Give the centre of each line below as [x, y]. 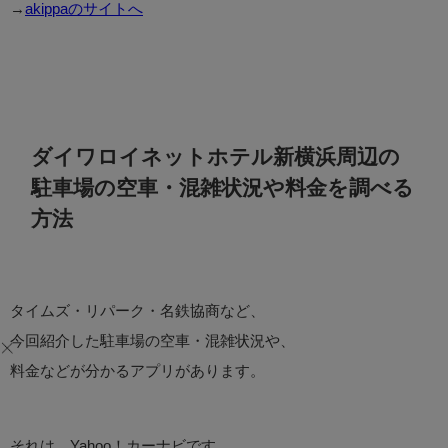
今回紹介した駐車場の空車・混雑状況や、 [152, 340]
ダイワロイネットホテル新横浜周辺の [215, 156]
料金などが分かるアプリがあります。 [137, 370]
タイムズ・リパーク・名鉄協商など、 [137, 310]
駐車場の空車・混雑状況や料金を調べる [222, 187]
